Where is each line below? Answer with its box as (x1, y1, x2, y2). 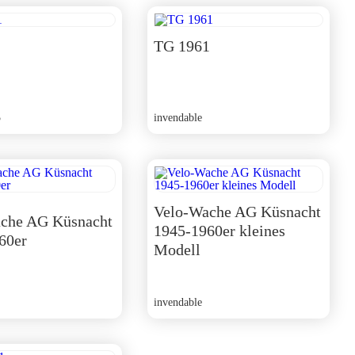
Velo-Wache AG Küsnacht (153, 203, 321, 220)
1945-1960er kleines (153, 222, 285, 239)
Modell (153, 241, 200, 258)
